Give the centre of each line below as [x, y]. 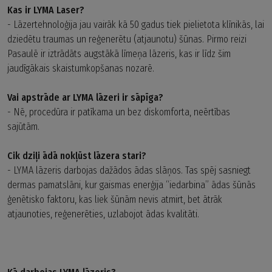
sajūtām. [25, 126]
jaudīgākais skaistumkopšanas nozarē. [82, 68]
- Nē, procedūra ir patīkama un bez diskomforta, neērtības [119, 112]
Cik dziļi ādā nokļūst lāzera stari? [77, 155]
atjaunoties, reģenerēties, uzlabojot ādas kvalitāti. [104, 214]
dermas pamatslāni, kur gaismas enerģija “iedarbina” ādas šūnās [131, 185]
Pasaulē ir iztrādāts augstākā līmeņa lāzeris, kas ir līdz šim [119, 53]
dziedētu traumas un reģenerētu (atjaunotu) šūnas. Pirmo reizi [127, 39]
